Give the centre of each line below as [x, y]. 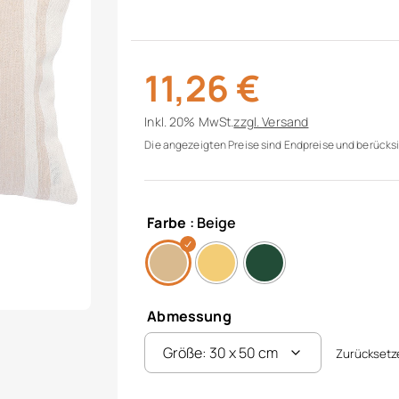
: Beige [213, 223]
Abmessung [189, 316]
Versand [285, 122]
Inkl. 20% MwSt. [189, 122]
